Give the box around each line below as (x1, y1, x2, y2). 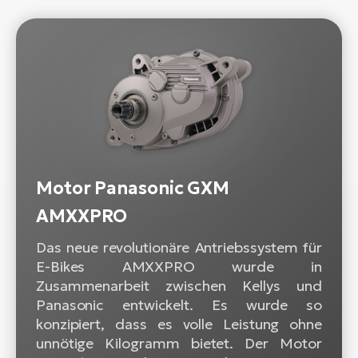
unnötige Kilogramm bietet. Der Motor (36, 333, 322, 352)
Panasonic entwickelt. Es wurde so (36, 295, 322, 314)
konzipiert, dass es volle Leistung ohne (36, 314, 322, 333)
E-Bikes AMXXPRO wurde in (36, 257, 322, 276)
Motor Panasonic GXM (36, 177, 230, 199)
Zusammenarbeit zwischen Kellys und (36, 276, 322, 295)
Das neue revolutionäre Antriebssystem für (36, 237, 322, 257)
